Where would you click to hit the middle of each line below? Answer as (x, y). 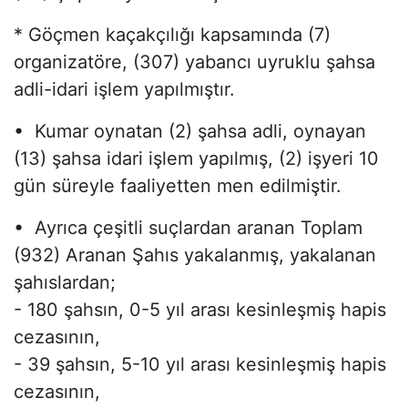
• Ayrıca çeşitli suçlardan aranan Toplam (188, 227)
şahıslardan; (65, 282)
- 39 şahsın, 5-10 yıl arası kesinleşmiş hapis (200, 364)
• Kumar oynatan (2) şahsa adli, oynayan (190, 131)
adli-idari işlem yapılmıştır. (124, 89)
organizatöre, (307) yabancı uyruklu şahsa (194, 61)
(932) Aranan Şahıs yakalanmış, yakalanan (195, 255)
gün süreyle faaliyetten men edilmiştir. (178, 185)
